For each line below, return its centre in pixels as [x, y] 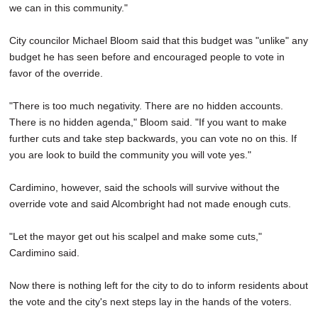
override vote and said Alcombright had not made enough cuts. [150, 204]
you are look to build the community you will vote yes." [130, 155]
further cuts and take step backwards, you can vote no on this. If [153, 139]
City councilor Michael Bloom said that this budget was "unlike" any [159, 41]
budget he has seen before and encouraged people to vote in [147, 57]
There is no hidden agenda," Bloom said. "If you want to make [148, 122]
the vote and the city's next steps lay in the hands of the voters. [150, 302]
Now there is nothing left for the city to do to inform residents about [159, 286]
